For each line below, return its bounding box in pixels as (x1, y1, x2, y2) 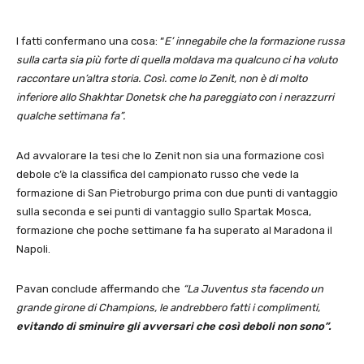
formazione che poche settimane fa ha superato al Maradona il (16, 224, 332, 237)
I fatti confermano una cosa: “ (16, 35, 164, 48)
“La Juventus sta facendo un (183, 283, 323, 296)
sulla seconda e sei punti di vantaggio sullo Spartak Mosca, (16, 206, 311, 219)
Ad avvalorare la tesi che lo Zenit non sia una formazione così (16, 149, 324, 162)
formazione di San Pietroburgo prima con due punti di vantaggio (16, 187, 338, 200)
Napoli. (16, 243, 50, 256)
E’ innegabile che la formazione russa (164, 35, 344, 48)
